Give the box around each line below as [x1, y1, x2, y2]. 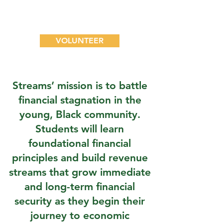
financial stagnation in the [18, 94, 141, 106]
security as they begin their [14, 195, 145, 207]
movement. [53, 16, 106, 29]
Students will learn [35, 122, 124, 135]
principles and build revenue [11, 151, 148, 164]
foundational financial [28, 137, 131, 149]
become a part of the [31, 2, 128, 14]
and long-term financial [24, 180, 135, 193]
